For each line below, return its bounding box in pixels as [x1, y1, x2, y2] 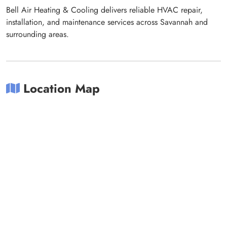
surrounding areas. [6, 28, 69, 40]
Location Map [20, 80, 100, 97]
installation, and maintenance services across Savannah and [6, 16, 208, 28]
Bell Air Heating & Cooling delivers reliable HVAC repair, [6, 4, 203, 16]
